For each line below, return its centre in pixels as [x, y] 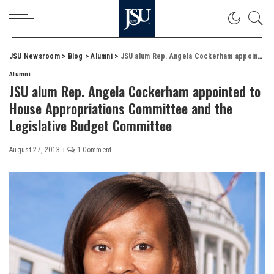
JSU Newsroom [35, 56]
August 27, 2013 [35, 150]
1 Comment [94, 150]
